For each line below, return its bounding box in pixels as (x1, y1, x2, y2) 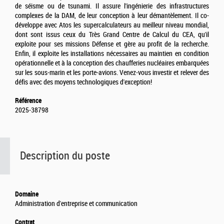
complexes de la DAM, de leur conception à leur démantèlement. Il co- (15, 11, 209, 20)
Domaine (15, 189, 38, 198)
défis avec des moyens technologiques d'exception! (15, 77, 155, 86)
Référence (15, 96, 41, 104)
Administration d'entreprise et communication (15, 199, 137, 208)
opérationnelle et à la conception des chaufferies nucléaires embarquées (15, 58, 209, 67)
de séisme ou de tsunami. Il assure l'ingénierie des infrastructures (15, 1, 209, 10)
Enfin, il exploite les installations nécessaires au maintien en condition (15, 49, 209, 58)
